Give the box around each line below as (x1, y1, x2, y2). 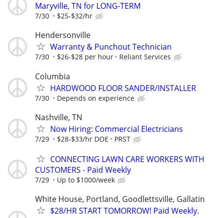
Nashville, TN (35, 111, 82, 123)
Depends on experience (57, 93, 134, 103)
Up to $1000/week (57, 175, 115, 184)
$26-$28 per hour (57, 52, 113, 62)
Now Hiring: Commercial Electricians (50, 123, 183, 134)
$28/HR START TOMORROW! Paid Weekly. (50, 205, 199, 217)
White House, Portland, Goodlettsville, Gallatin (35, 194, 205, 205)
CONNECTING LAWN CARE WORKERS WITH (50, 153, 204, 164)
